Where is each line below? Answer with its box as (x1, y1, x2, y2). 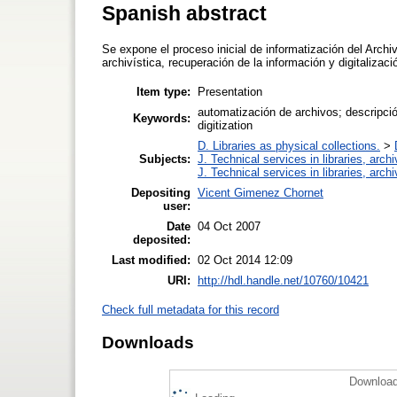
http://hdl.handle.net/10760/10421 (198, 273, 369, 287)
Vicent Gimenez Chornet (198, 185, 323, 199)
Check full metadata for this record (102, 302, 279, 316)
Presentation (198, 84, 262, 98)
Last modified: (112, 253, 191, 267)
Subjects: (139, 152, 191, 166)
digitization (198, 118, 253, 132)
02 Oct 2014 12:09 (198, 253, 292, 267)
